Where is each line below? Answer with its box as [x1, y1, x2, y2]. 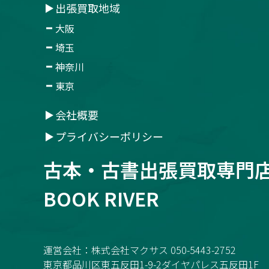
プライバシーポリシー [55, 128, 163, 144]
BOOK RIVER [43, 184, 159, 212]
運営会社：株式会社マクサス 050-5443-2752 [43, 243, 236, 257]
